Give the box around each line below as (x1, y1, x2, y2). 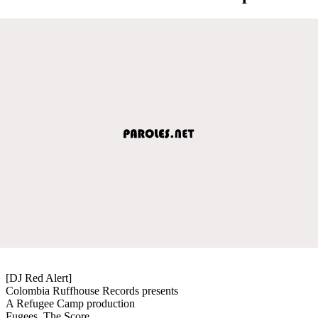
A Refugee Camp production (6, 297, 135, 309)
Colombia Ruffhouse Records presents (6, 284, 178, 297)
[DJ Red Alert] (6, 271, 72, 284)
